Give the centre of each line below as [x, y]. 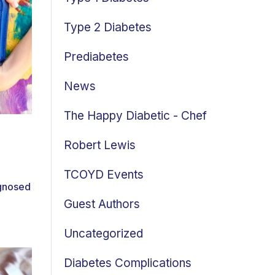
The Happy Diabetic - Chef [135, 116]
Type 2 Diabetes [108, 27]
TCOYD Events [104, 175]
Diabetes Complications [128, 263]
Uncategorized [103, 234]
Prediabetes [96, 57]
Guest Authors [102, 204]
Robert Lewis [100, 145]
